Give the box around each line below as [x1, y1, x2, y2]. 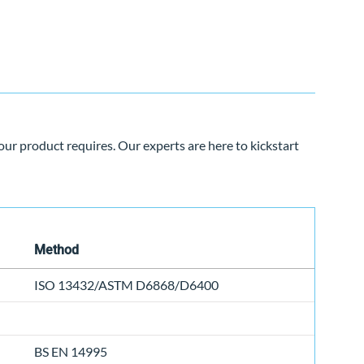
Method [34, 242, 79, 258]
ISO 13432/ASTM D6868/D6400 [34, 277, 219, 293]
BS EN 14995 [34, 344, 107, 360]
